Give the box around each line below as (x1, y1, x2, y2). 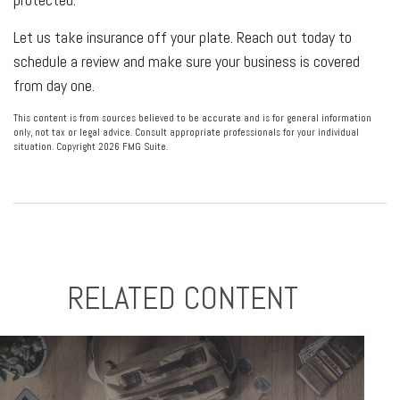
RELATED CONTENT (66, 278, 298, 319)
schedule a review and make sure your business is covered (13, 51, 360, 71)
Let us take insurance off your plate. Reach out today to (13, 27, 352, 47)
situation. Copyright (13, 140, 98, 153)
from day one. (13, 75, 95, 96)
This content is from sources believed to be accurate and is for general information (13, 112, 371, 124)
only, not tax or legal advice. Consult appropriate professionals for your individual (13, 126, 359, 138)
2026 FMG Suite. (98, 140, 168, 153)
